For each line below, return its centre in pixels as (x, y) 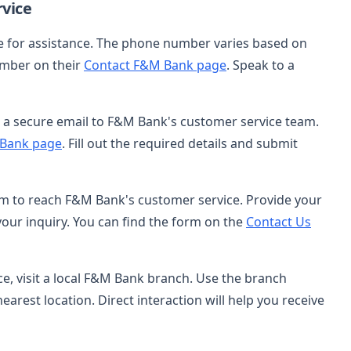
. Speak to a (261, 65)
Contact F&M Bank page (155, 65)
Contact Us (279, 221)
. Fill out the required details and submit (180, 143)
